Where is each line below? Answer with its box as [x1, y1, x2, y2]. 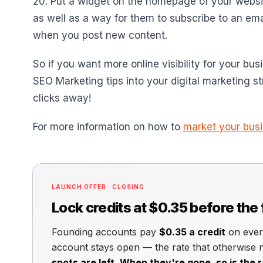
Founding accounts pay [52, 226, 159, 238]
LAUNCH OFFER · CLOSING [52, 183, 144, 190]
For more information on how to [33, 121, 183, 133]
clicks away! [33, 92, 91, 104]
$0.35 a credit [159, 226, 225, 238]
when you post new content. [33, 29, 167, 41]
